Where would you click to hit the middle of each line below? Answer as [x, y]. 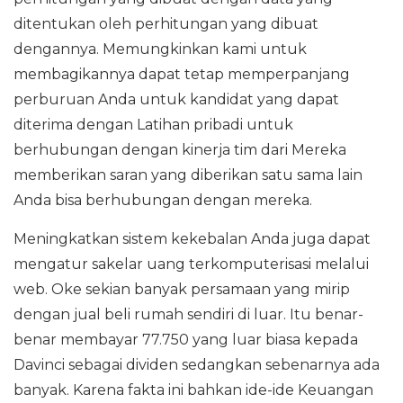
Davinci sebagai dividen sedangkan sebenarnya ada [197, 365]
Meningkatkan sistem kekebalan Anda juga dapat [192, 239]
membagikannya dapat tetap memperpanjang [182, 74]
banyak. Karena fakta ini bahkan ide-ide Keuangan [193, 390]
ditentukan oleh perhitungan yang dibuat [166, 24]
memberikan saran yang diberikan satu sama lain [188, 175]
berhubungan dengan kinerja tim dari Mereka [180, 150]
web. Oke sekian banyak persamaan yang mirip [182, 289]
